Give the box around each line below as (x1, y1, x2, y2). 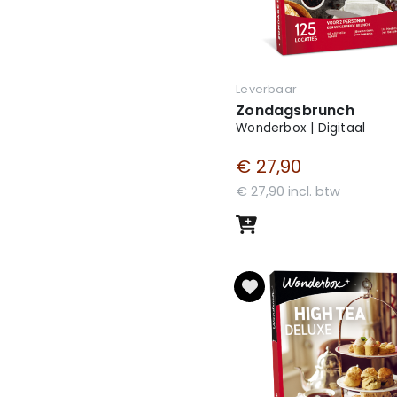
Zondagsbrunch (236, 100, 354, 121)
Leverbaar (236, 82, 297, 97)
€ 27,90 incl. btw (237, 183, 341, 201)
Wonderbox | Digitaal (236, 120, 366, 137)
